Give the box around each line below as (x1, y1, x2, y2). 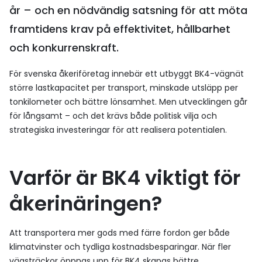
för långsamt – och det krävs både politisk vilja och (9, 110, 217, 122)
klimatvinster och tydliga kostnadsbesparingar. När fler (9, 241, 231, 253)
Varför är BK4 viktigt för (9, 164, 240, 192)
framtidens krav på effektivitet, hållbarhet (9, 22, 230, 36)
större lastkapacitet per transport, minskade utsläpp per (9, 82, 238, 94)
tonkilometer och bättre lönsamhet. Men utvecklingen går (9, 96, 247, 108)
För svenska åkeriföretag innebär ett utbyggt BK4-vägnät (9, 68, 244, 80)
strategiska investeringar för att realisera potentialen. (9, 124, 227, 136)
